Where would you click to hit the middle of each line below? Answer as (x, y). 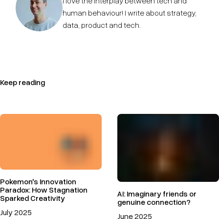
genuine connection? (154, 202)
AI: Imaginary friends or (157, 193)
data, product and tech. (102, 25)
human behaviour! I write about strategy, (130, 12)
